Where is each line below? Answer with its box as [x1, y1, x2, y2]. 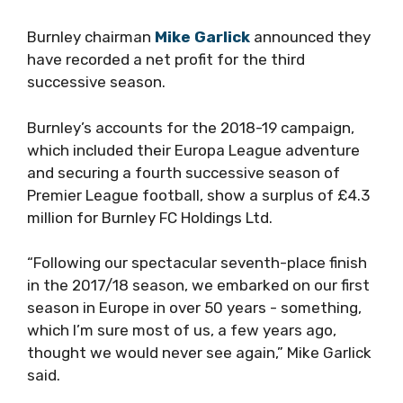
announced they [250, 28, 371, 47]
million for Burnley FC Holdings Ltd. [27, 208, 273, 227]
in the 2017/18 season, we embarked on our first [27, 276, 370, 295]
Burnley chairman [27, 28, 155, 47]
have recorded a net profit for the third [27, 50, 305, 69]
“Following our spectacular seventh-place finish [27, 254, 367, 273]
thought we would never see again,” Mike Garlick [27, 344, 372, 363]
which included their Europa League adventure [27, 140, 360, 159]
